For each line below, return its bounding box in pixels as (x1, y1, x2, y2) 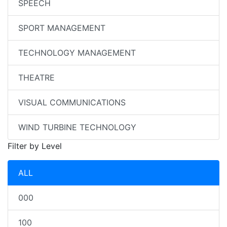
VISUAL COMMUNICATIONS (18, 97, 126, 107)
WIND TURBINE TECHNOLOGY (18, 122, 136, 132)
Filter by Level (8, 141, 62, 151)
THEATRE (18, 72, 55, 83)
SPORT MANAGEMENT (18, 23, 105, 33)
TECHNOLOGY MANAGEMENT (18, 48, 136, 58)
